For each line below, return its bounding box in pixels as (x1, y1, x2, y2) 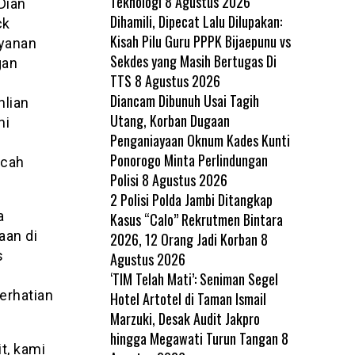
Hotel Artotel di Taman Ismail (109, 288, 266, 309)
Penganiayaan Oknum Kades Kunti (109, 129, 290, 151)
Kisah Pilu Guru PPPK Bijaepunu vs (109, 30, 291, 52)
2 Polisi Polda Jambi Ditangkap (109, 189, 273, 210)
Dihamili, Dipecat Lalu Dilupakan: (109, 10, 282, 32)
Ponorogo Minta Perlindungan (109, 149, 268, 170)
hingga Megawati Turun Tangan (109, 327, 278, 349)
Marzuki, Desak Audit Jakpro (109, 307, 260, 329)
